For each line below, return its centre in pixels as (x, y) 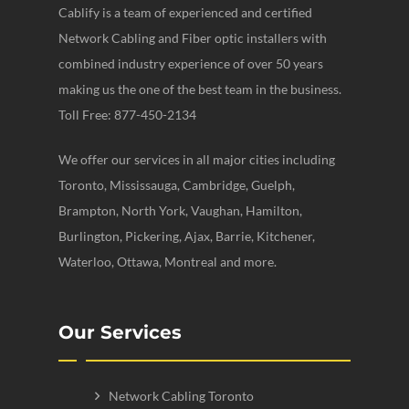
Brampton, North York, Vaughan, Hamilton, (180, 211)
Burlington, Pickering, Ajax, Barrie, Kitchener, (187, 236)
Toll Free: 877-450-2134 (127, 115)
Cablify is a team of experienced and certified (185, 13)
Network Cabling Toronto (181, 396)
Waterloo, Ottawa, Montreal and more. (168, 262)
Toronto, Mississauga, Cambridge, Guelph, (177, 185)
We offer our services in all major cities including (197, 160)
